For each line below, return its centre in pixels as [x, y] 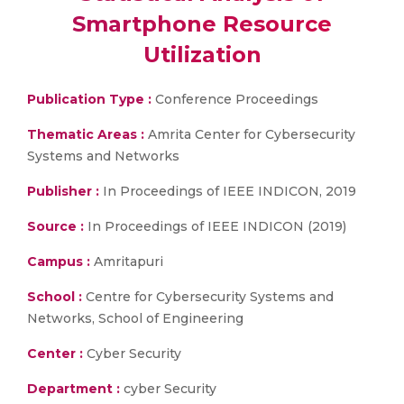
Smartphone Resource [202, 24]
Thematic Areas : [86, 134]
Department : [73, 389]
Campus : [59, 262]
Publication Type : [89, 99]
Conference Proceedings [235, 99]
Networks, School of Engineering [135, 318]
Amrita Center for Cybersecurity [250, 134]
